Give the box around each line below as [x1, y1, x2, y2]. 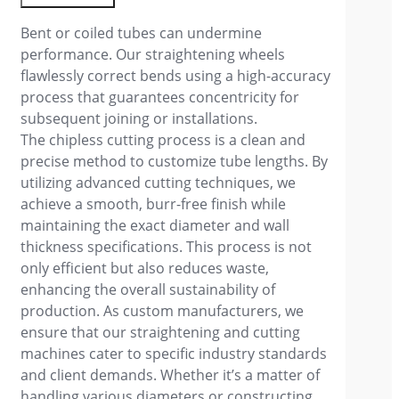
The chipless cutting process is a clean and [20, 129, 306, 150]
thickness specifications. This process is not [20, 236, 313, 256]
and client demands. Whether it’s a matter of [20, 364, 321, 385]
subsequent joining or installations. [20, 108, 258, 128]
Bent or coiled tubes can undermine [20, 22, 263, 43]
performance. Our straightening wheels [20, 44, 286, 64]
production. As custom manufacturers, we [20, 300, 305, 321]
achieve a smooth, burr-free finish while [20, 193, 287, 214]
